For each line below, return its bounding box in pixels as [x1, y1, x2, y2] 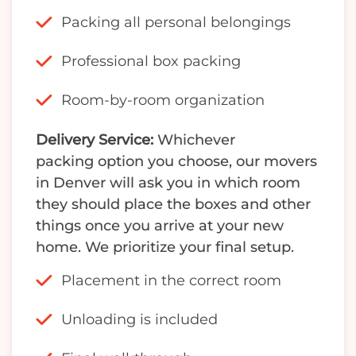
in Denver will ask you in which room [36, 174, 300, 192]
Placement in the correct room [61, 272, 281, 290]
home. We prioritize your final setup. [36, 238, 294, 257]
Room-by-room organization [61, 91, 265, 110]
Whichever [153, 131, 235, 149]
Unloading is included [61, 311, 218, 329]
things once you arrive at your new [36, 217, 284, 235]
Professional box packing [61, 52, 241, 71]
